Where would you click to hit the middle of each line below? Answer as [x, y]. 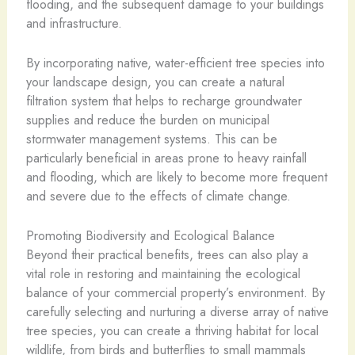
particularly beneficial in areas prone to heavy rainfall [166, 158]
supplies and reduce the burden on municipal [147, 120]
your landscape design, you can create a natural [155, 82]
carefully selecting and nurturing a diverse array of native [177, 312]
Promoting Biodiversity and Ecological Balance [150, 236]
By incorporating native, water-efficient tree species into [175, 63]
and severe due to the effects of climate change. [158, 196]
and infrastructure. [74, 23]
